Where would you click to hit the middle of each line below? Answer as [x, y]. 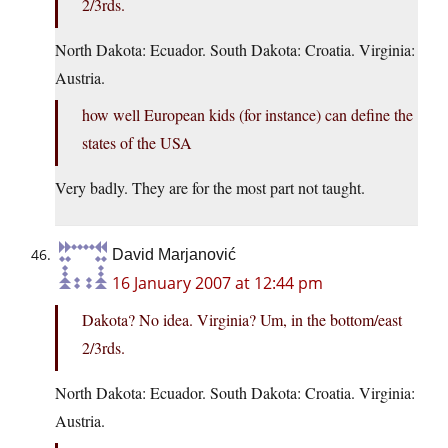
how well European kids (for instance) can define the [247, 115]
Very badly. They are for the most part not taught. [210, 188]
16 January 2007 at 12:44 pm [217, 283]
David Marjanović [174, 255]
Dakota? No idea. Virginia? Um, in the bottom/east [242, 320]
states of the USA [137, 143]
